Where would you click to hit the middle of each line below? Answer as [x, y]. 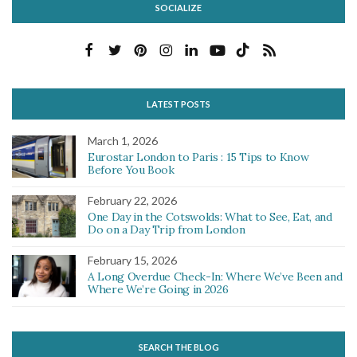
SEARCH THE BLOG [178, 347]
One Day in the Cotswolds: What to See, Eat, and [210, 217]
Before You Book [131, 170]
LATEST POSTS [178, 104]
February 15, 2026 [132, 261]
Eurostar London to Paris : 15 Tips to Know [198, 157]
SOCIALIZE [178, 8]
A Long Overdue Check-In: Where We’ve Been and [215, 277]
